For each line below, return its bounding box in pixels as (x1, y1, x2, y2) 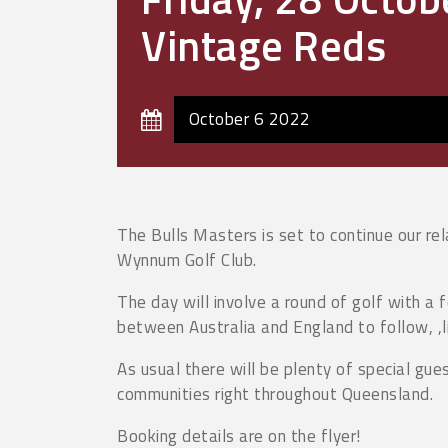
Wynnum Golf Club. (117, 247, 257, 274)
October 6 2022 (188, 106, 311, 133)
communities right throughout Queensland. (117, 381, 433, 408)
